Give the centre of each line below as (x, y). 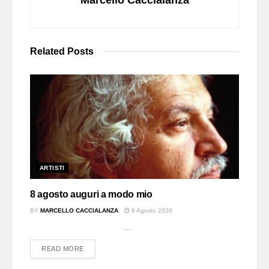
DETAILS (98, 248)
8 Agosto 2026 (151, 210)
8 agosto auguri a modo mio (91, 194)
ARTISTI (52, 168)
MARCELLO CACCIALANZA (79, 210)
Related (47, 51)
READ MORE (63, 248)
